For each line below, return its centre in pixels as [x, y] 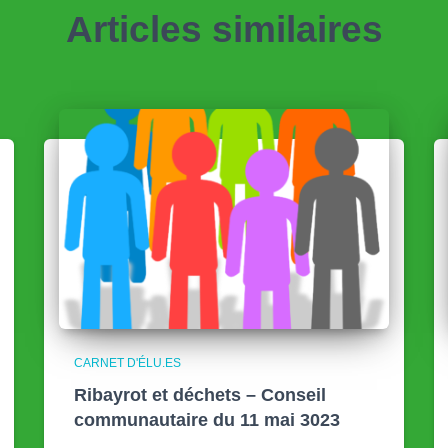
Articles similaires [224, 29]
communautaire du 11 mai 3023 [207, 420]
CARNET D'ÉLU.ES [127, 363]
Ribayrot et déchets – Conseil [200, 395]
